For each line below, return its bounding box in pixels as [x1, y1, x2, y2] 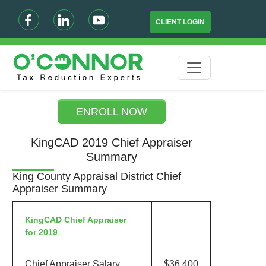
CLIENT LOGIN [156, 18, 205, 26]
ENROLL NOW [76, 106, 148, 118]
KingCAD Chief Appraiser [24, 215, 126, 224]
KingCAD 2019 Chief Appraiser [31, 136, 193, 149]
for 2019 [24, 227, 58, 237]
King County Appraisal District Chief [12, 170, 181, 182]
